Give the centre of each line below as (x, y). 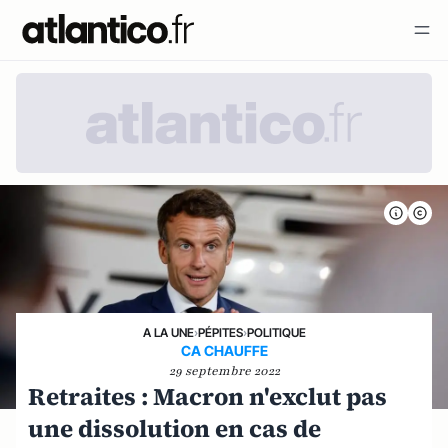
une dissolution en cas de (174, 428)
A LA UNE (168, 332)
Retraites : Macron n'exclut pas (207, 396)
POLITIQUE (276, 332)
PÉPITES (220, 332)
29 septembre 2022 (224, 371)
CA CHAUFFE (224, 350)
